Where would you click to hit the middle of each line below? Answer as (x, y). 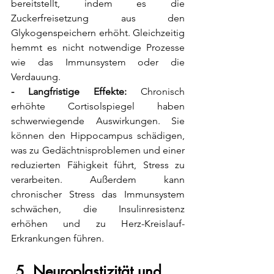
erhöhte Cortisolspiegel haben (98, 106)
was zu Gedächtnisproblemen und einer (98, 150)
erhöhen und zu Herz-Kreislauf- (98, 224)
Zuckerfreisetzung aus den (98, 18)
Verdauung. (36, 77)
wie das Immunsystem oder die (98, 62)
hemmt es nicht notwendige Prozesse (98, 48)
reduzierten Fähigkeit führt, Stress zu (98, 165)
